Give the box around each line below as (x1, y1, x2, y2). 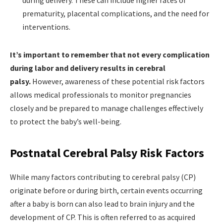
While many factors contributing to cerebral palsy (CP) (10, 171, 196, 182)
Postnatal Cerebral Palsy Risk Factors (10, 145, 204, 161)
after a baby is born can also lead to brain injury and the (10, 198, 195, 209)
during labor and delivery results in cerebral (10, 62, 166, 73)
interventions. (22, 21, 70, 32)
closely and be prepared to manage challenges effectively (10, 103, 203, 113)
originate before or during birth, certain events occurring (10, 185, 203, 195)
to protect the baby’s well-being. (10, 116, 121, 126)
